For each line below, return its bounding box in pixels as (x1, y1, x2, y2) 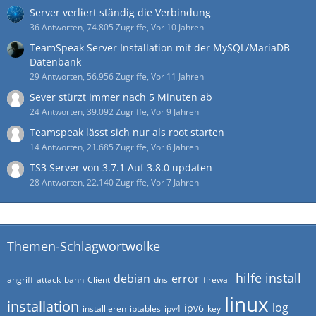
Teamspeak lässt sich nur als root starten (30, 125, 224, 139)
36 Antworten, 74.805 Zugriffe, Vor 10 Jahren (30, 20, 204, 33)
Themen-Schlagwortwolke (7, 237, 160, 255)
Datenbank (30, 54, 81, 68)
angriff (7, 273, 33, 286)
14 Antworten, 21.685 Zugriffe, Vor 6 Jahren (30, 140, 199, 153)
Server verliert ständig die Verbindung (30, 5, 211, 19)
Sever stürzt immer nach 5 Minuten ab (30, 90, 212, 104)
